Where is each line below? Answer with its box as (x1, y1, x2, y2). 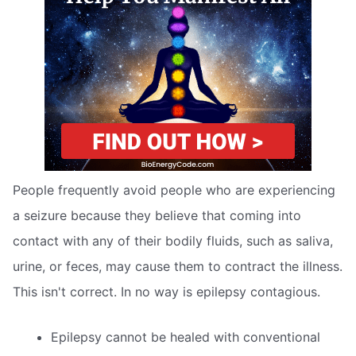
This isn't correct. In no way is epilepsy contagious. (13, 283, 320, 300)
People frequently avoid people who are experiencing (13, 181, 335, 198)
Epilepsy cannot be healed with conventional (51, 329, 320, 346)
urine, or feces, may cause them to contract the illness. (13, 257, 342, 274)
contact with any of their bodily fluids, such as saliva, (13, 232, 333, 249)
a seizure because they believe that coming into (13, 207, 301, 223)
